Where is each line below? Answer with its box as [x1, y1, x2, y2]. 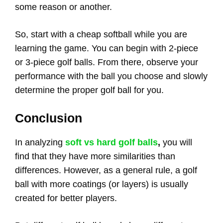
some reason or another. [15, 1, 112, 12]
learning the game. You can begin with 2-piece [15, 43, 198, 53]
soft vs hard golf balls [65, 137, 158, 147]
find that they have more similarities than [15, 151, 175, 161]
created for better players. [15, 193, 117, 203]
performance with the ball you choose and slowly [15, 71, 208, 81]
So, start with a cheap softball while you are [15, 29, 187, 39]
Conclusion [15, 111, 82, 125]
